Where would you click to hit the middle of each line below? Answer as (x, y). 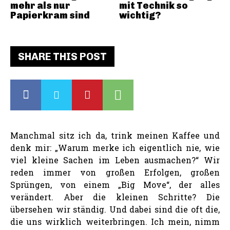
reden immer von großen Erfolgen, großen (115, 172)
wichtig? (140, 15)
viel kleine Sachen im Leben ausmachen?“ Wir (115, 160)
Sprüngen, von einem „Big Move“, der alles (115, 184)
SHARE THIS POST (62, 56)
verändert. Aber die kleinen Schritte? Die (115, 197)
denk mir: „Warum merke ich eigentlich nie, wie (115, 147)
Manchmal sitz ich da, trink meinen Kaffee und (115, 135)
